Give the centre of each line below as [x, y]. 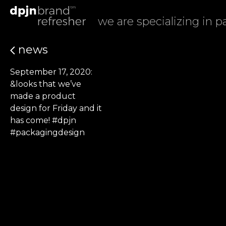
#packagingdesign [47, 132]
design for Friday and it [56, 108]
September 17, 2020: [51, 72]
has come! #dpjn [43, 120]
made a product [43, 96]
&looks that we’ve [46, 84]
